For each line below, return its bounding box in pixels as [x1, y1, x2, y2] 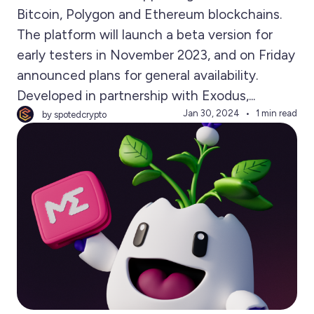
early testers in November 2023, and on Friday [17, 47, 295, 63]
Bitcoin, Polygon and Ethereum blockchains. [17, 6, 282, 22]
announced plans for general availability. [17, 67, 258, 83]
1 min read [256, 108, 297, 118]
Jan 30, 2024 [183, 108, 240, 118]
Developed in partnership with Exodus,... [17, 88, 255, 104]
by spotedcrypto [42, 109, 107, 120]
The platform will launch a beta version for [17, 27, 273, 43]
